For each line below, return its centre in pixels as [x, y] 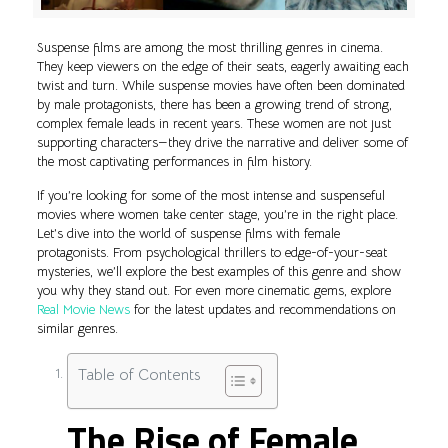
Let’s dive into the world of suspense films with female [188, 234]
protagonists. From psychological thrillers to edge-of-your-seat [211, 253]
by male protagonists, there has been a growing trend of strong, [214, 105]
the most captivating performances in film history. [174, 162]
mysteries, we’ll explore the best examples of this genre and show [218, 272]
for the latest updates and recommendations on [262, 310]
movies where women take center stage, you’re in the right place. [217, 215]
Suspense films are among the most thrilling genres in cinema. [209, 48]
